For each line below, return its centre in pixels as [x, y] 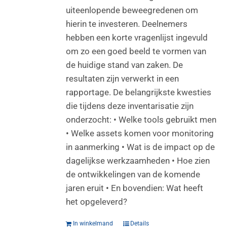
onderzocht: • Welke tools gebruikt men [141, 120]
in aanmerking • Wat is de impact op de [141, 147]
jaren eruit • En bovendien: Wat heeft [135, 188]
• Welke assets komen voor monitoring [140, 133]
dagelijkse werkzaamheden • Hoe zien [138, 161]
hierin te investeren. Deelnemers [127, 24]
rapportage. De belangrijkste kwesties [139, 92]
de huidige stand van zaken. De [125, 65]
